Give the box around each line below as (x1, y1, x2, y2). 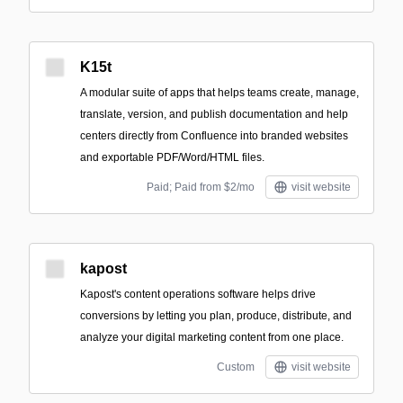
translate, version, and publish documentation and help (80, 108, 348, 121)
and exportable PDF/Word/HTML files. (80, 151, 264, 164)
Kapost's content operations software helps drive (80, 288, 316, 300)
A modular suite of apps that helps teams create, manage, (80, 86, 359, 99)
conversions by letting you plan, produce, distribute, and (80, 309, 352, 322)
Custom (217, 361, 255, 373)
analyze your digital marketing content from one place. (80, 331, 344, 344)
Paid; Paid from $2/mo (147, 181, 255, 193)
